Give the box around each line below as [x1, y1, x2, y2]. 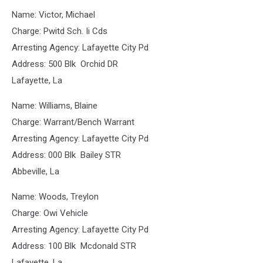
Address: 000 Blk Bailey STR [12, 150, 121, 160]
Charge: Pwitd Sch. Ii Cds [12, 26, 107, 36]
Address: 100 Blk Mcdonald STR [12, 241, 136, 251]
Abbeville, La [12, 166, 59, 177]
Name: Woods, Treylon [12, 191, 99, 202]
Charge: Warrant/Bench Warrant [12, 117, 134, 127]
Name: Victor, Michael [12, 9, 95, 20]
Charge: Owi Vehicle [12, 208, 88, 218]
